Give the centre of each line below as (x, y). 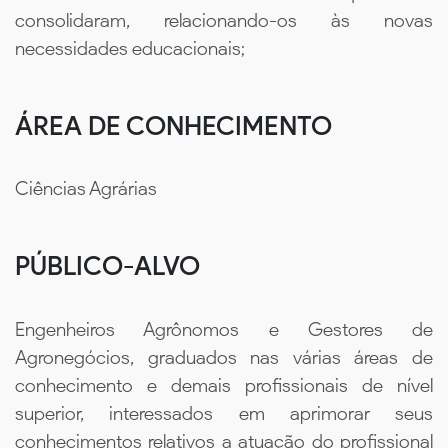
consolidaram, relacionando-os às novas (224, 20)
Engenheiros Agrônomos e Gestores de (224, 329)
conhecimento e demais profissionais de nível (224, 385)
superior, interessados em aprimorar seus (224, 413)
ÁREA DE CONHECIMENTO (173, 125)
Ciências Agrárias (86, 189)
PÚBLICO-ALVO (107, 266)
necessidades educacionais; (130, 48)
